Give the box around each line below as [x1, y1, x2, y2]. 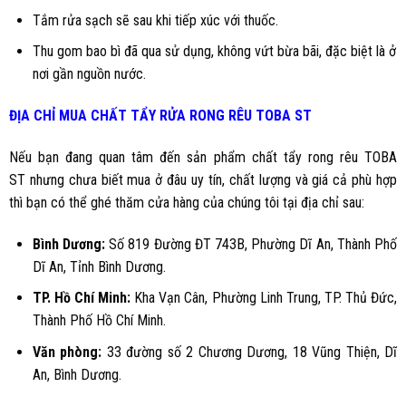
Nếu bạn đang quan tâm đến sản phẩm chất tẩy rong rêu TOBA [9, 148, 397, 166]
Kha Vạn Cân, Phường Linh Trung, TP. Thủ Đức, [130, 289, 398, 307]
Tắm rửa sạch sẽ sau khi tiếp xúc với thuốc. [32, 11, 278, 29]
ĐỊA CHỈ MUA [9, 106, 91, 124]
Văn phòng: [32, 343, 102, 361]
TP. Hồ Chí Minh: [32, 289, 131, 307]
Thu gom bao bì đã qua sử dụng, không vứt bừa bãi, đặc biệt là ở [32, 43, 396, 61]
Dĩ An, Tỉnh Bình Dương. [32, 257, 166, 275]
